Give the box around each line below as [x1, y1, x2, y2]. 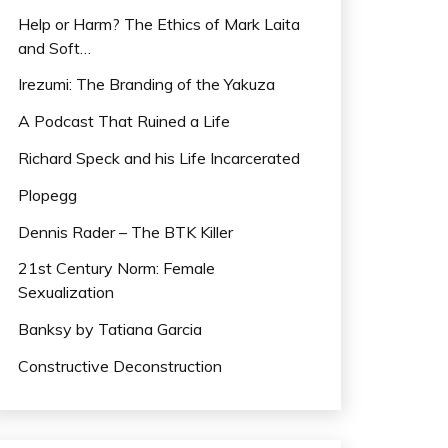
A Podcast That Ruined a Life [18, 111, 230, 132]
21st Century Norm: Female [18, 258, 215, 279]
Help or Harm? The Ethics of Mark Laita [18, 13, 300, 34]
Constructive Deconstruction [18, 355, 222, 376]
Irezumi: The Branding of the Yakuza [18, 74, 275, 95]
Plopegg [18, 184, 77, 205]
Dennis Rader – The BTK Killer [18, 221, 233, 242]
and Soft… [18, 37, 91, 58]
